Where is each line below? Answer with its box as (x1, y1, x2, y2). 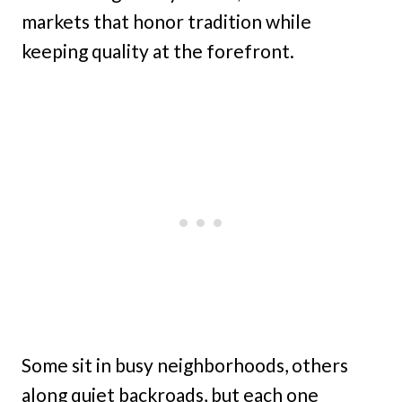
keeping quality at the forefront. (22, 39, 294, 62)
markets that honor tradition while (22, 10, 311, 32)
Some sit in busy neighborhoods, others (22, 354, 348, 376)
